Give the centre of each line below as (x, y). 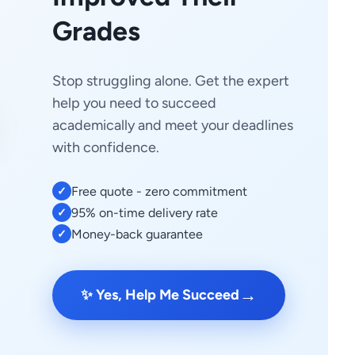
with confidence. (106, 147)
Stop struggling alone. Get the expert (171, 80)
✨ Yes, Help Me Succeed (160, 294)
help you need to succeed (135, 103)
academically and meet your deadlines (173, 125)
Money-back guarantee (137, 234)
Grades (97, 31)
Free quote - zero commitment (160, 191)
